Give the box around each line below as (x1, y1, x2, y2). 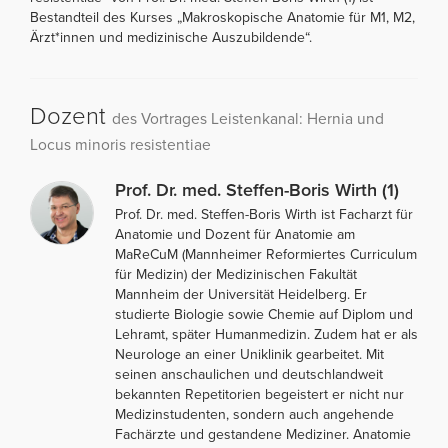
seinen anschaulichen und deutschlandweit (115, 366, 383, 384)
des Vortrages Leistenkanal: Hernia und (112, 110, 384, 129)
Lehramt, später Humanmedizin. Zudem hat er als (115, 326, 418, 344)
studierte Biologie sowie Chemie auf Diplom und (115, 306, 413, 324)
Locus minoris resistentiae (30, 136, 211, 155)
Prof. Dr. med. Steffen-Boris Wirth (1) (115, 179, 399, 202)
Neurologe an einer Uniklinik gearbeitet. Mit (115, 346, 384, 364)
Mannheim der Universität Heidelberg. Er (115, 286, 367, 304)
